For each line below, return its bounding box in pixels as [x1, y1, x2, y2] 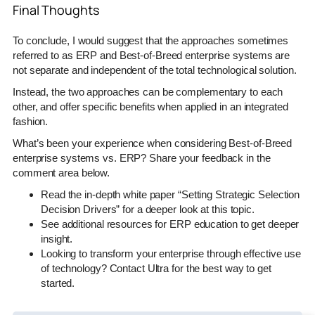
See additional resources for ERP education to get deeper [41, 217, 300, 230]
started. [41, 276, 75, 289]
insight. [41, 232, 73, 245]
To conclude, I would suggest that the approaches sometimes [13, 34, 289, 46]
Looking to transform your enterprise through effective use [41, 247, 302, 259]
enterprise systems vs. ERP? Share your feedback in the [13, 151, 271, 164]
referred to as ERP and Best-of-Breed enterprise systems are [13, 49, 290, 61]
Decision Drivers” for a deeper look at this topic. [41, 202, 255, 215]
